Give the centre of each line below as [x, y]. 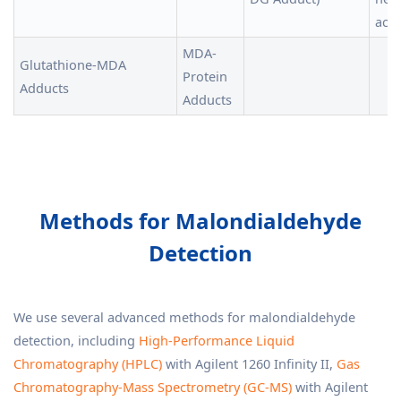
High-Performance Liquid [217, 340]
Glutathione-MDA [73, 64]
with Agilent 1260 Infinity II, [249, 363]
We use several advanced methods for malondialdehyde [184, 317]
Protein [205, 76]
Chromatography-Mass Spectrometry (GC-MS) [153, 387]
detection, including [76, 340]
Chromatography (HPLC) [88, 363]
